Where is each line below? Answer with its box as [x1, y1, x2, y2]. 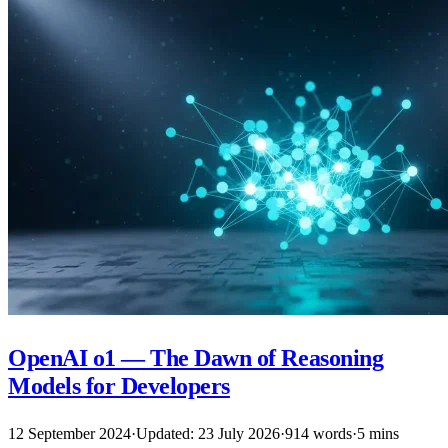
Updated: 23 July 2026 [136, 425, 280, 443]
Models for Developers [8, 373, 230, 400]
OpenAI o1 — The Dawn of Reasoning [8, 345, 384, 372]
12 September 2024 [8, 425, 131, 443]
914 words [285, 425, 352, 443]
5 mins [357, 425, 399, 443]
